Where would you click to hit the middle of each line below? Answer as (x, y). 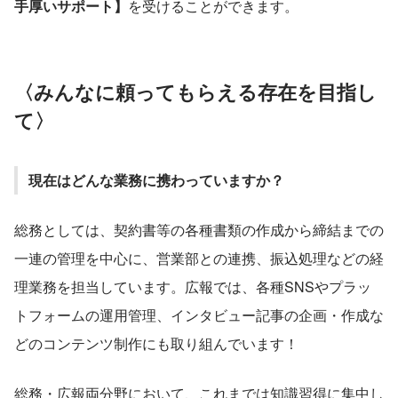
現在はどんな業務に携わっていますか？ (158, 179)
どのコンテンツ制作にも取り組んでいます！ (156, 343)
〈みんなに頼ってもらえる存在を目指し (195, 91)
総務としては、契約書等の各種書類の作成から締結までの (199, 229)
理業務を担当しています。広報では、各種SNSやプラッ (193, 286)
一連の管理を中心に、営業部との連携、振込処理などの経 (199, 258)
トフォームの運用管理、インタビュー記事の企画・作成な (199, 314)
